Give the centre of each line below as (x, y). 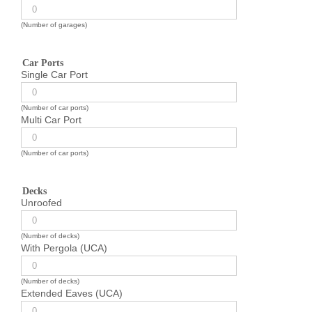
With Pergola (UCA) (64, 248)
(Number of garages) (54, 25)
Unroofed (41, 203)
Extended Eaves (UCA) (72, 293)
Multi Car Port (51, 120)
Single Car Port (54, 75)
